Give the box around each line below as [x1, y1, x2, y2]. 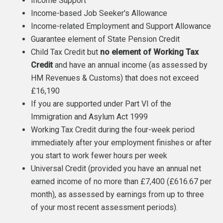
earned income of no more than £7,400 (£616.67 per [31, 177, 212, 186]
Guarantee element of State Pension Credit [31, 34, 180, 44]
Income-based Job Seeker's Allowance [31, 8, 168, 18]
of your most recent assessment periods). [31, 203, 178, 212]
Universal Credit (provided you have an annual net [31, 164, 202, 173]
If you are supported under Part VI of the [31, 99, 172, 109]
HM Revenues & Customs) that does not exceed [31, 73, 199, 83]
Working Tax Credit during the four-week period [31, 125, 195, 134]
